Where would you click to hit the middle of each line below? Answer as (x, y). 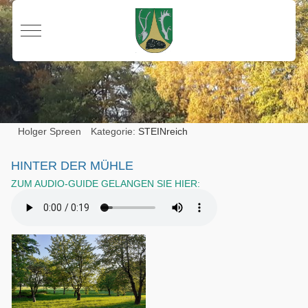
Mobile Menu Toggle (75, 29)
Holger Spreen (50, 131)
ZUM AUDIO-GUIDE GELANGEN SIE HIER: (106, 183)
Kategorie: (115, 131)
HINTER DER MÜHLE (73, 165)
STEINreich (163, 131)
